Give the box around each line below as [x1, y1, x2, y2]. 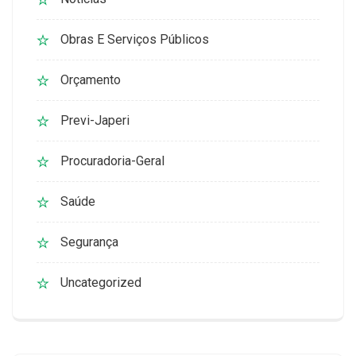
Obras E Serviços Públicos [60, 32, 209, 48]
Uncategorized [60, 275, 141, 291]
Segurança [60, 234, 118, 250]
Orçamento [60, 72, 121, 88]
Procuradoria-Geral [60, 153, 164, 169]
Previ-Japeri [60, 113, 130, 129]
